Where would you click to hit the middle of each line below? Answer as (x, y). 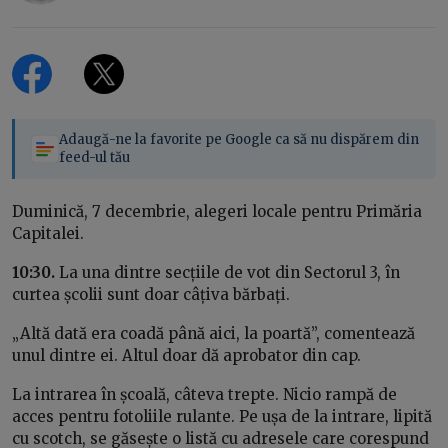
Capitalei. (50, 234)
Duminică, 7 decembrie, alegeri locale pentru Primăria (217, 212)
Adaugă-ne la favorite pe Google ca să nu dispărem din (239, 140)
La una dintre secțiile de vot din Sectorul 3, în (227, 273)
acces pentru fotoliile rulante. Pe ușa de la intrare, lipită (222, 417)
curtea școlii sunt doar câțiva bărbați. (153, 295)
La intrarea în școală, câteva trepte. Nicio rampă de (204, 395)
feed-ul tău (94, 158)
